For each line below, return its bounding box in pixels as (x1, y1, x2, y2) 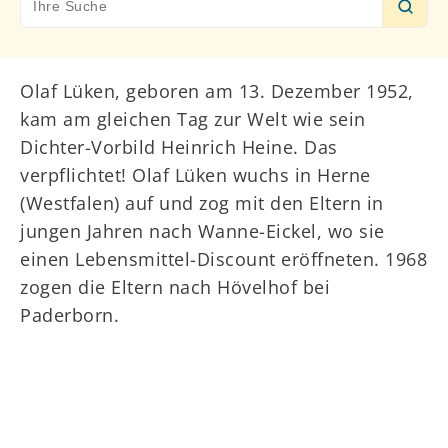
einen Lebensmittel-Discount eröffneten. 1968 (20, 247, 427, 271)
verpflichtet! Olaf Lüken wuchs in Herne (20, 163, 371, 187)
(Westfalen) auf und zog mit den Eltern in (20, 191, 384, 215)
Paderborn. (20, 303, 119, 327)
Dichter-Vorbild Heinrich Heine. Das (20, 135, 338, 159)
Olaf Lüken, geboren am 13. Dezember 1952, (20, 79, 414, 103)
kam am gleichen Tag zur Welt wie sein (20, 107, 366, 131)
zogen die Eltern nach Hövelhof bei (20, 275, 330, 299)
